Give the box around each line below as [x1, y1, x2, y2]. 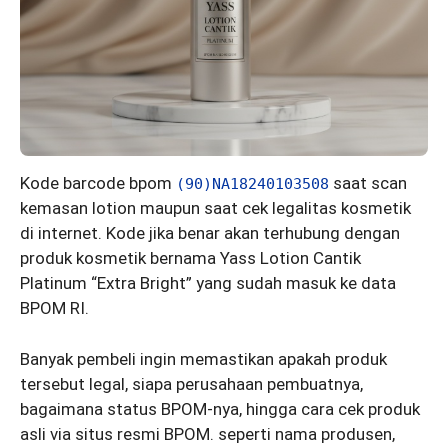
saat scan [333, 173, 407, 193]
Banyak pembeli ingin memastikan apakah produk [20, 348, 387, 369]
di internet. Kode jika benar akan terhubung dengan [20, 223, 400, 243]
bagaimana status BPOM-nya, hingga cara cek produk [20, 398, 420, 419]
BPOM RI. [20, 298, 89, 318]
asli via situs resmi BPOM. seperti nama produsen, [20, 423, 395, 444]
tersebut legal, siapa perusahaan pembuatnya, [20, 373, 363, 394]
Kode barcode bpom [20, 173, 176, 193]
